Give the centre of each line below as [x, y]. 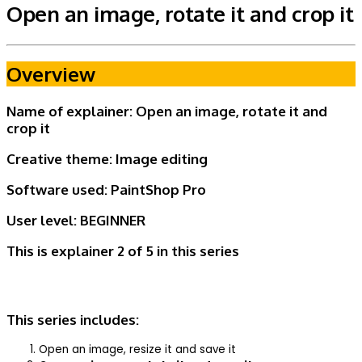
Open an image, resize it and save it [137, 350]
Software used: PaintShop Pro [106, 190]
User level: [42, 221]
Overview [51, 74]
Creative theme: [59, 159]
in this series [196, 251]
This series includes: [73, 320]
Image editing [160, 159]
